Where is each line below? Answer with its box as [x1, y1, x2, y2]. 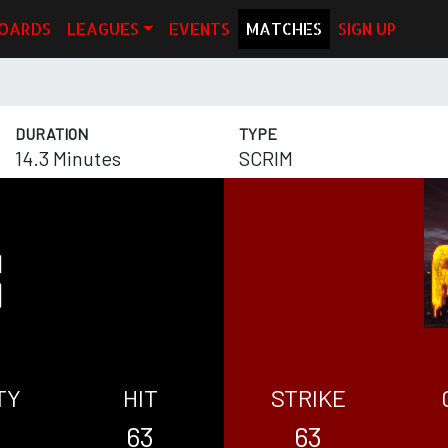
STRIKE [270, 383, 346, 413]
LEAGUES [67, 18, 140, 40]
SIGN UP [338, 18, 397, 40]
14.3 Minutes [15, 146, 121, 171]
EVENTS [169, 18, 231, 40]
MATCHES [246, 18, 323, 40]
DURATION [15, 124, 88, 144]
